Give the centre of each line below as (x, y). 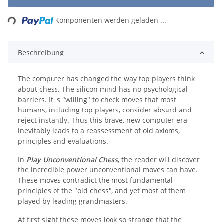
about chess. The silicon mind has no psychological (103, 89)
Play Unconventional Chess (72, 160)
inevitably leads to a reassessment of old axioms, (99, 131)
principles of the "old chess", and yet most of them (102, 191)
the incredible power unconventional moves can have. (108, 170)
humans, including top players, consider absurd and (105, 110)
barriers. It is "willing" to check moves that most (97, 100)
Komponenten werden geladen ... (111, 20)
